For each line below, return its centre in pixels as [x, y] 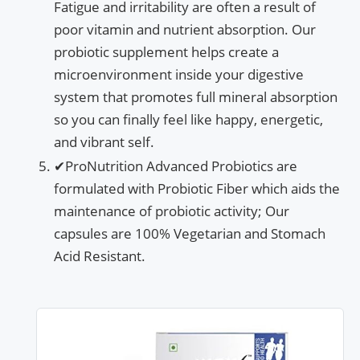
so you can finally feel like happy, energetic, [188, 119]
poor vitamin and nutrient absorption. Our [185, 29]
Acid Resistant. [100, 256]
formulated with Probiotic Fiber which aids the [197, 188]
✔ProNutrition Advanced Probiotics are [176, 166]
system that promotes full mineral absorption [196, 96]
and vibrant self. [104, 141]
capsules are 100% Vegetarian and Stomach [190, 233]
